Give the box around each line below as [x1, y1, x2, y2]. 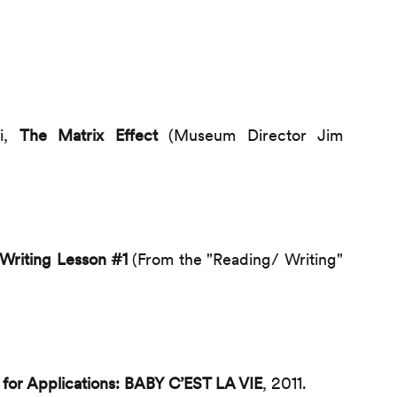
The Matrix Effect [19, 125, 169, 144]
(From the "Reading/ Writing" [132, 249, 343, 269]
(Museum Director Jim [168, 125, 343, 144]
